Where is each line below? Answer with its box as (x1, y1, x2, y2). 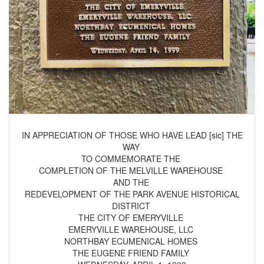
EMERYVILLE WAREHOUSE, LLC (68, 223, 196, 236)
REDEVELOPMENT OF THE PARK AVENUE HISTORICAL (24, 188, 240, 200)
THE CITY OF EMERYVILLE (78, 212, 186, 224)
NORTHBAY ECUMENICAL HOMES (64, 235, 200, 247)
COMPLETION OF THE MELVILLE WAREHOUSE (39, 164, 225, 177)
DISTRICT (111, 200, 153, 212)
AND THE (113, 176, 151, 189)
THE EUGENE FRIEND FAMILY (72, 247, 192, 259)
